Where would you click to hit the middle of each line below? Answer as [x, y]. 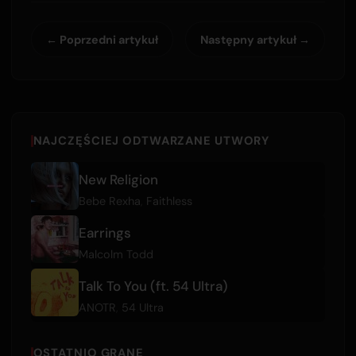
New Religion [118, 179]
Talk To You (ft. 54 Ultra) [153, 286]
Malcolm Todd [116, 254]
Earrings [104, 232]
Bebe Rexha [109, 201]
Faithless [169, 201]
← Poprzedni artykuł [102, 39]
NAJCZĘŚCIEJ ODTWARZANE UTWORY [151, 141]
